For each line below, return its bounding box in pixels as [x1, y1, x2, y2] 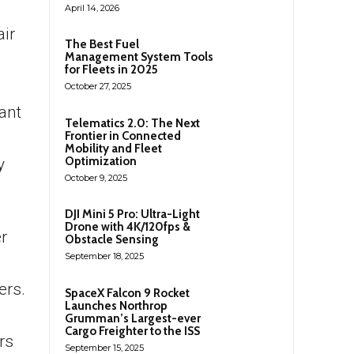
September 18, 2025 [65, 250, 144, 262]
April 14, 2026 [65, 2, 119, 13]
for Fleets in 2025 [65, 62, 158, 77]
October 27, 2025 [65, 80, 131, 92]
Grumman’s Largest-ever [65, 311, 201, 326]
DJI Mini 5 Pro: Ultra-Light [65, 206, 200, 221]
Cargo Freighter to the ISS [65, 323, 200, 338]
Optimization [65, 153, 137, 168]
